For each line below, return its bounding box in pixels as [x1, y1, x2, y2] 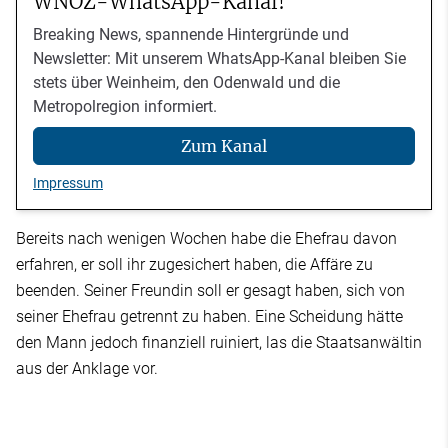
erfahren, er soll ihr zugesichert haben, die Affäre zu [16, 255, 373, 275]
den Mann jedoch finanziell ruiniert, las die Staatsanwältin [16, 333, 422, 353]
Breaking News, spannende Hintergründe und [33, 24, 349, 44]
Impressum [33, 175, 103, 192]
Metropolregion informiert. [33, 96, 217, 116]
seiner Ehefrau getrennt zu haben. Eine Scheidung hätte [16, 307, 403, 327]
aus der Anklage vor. [16, 359, 158, 379]
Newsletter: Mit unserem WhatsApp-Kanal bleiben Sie [33, 48, 406, 68]
